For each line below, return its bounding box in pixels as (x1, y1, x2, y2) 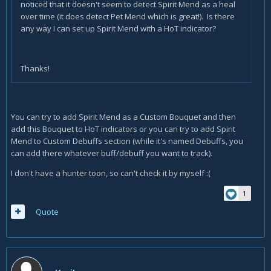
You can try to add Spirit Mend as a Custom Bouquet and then (11, 111, 236, 123)
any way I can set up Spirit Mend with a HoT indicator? (21, 23, 216, 34)
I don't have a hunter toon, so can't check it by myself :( (11, 168, 211, 179)
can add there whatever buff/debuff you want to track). (11, 148, 212, 159)
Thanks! (21, 63, 50, 74)
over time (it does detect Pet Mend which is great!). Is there (21, 11, 235, 22)
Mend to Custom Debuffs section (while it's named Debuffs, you (11, 135, 243, 147)
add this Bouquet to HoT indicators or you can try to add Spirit (11, 123, 235, 135)
